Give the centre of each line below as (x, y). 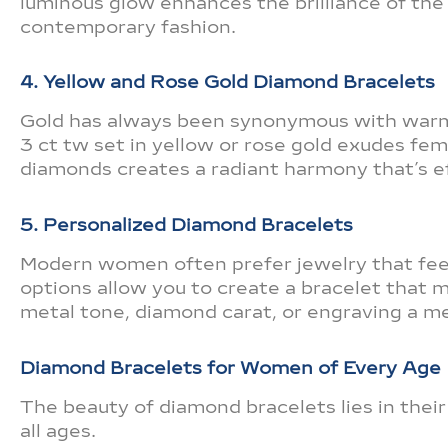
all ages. (58, 431)
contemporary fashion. (128, 26)
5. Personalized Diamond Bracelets (186, 224)
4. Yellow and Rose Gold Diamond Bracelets (227, 82)
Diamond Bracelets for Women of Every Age (230, 367)
